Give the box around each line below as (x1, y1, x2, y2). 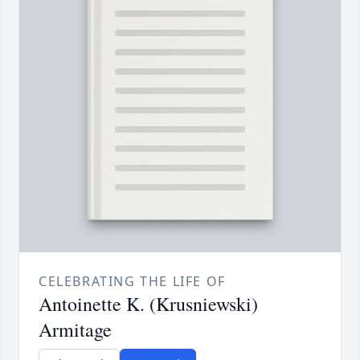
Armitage (39, 317, 112, 343)
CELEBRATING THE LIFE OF (39, 272, 226, 291)
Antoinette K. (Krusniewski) (39, 291, 258, 317)
